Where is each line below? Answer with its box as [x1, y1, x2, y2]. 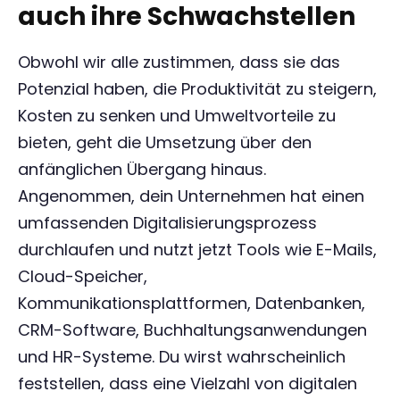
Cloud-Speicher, [18, 265, 147, 287]
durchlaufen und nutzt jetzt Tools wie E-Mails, [18, 238, 377, 261]
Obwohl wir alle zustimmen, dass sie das [18, 51, 340, 73]
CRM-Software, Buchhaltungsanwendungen [18, 319, 367, 341]
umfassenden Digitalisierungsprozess [18, 212, 317, 234]
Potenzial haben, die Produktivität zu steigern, [18, 78, 377, 100]
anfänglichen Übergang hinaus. [18, 158, 266, 180]
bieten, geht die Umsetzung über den [18, 131, 312, 154]
